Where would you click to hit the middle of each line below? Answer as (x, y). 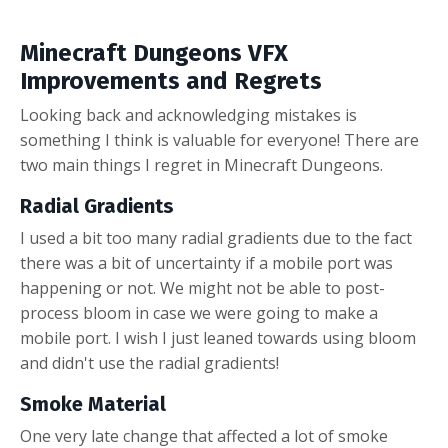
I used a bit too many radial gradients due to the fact (216, 238)
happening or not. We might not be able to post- (202, 288)
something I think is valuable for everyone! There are (219, 140)
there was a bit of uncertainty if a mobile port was (206, 263)
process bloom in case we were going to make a (199, 313)
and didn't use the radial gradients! (149, 363)
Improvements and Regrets (171, 81)
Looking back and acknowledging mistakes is (188, 115)
